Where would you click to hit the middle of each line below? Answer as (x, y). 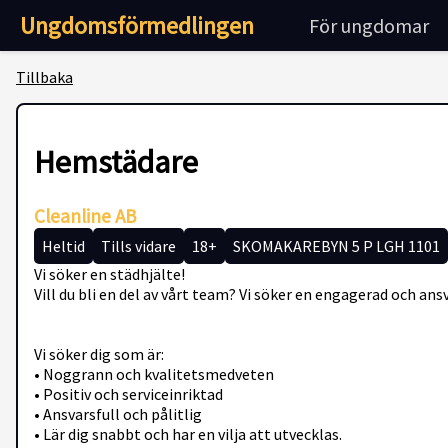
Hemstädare (116, 162)
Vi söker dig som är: (99, 353)
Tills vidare (138, 245)
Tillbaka (44, 77)
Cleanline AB (85, 215)
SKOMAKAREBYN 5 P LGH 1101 (336, 245)
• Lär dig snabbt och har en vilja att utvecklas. (188, 433)
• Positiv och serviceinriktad (128, 393)
